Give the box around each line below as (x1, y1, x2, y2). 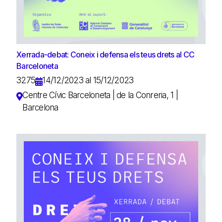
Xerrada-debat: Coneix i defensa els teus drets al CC (16, 49, 194, 59)
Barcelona (22, 102, 58, 112)
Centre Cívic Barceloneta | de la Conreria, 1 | (22, 90, 178, 100)
